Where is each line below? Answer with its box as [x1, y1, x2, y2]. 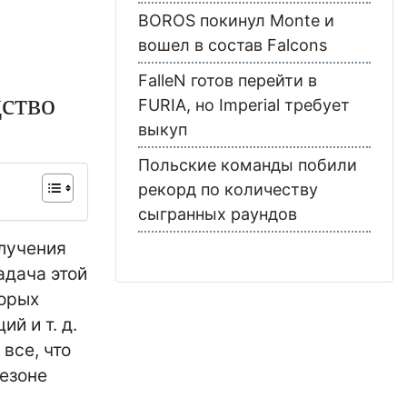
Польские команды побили [138, 154, 357, 174]
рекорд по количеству [138, 179, 318, 199]
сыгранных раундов [138, 203, 297, 223]
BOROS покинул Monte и [138, 10, 334, 30]
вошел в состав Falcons [138, 35, 327, 55]
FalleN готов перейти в [138, 70, 317, 90]
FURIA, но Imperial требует [138, 94, 350, 114]
